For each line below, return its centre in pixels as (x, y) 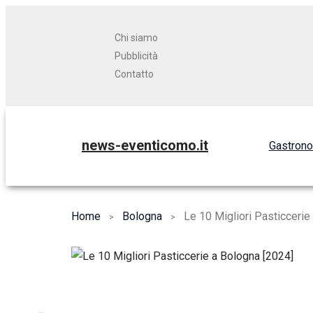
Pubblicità (136, 56)
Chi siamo (136, 38)
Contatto (134, 74)
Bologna (142, 216)
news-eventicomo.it (145, 146)
